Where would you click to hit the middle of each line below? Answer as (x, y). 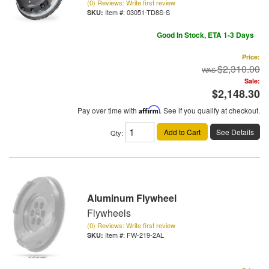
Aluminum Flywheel (132, 198)
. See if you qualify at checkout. (210, 110)
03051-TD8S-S (148, 12)
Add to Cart (182, 131)
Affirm (149, 110)
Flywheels (109, 213)
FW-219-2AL (145, 235)
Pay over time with (108, 110)
